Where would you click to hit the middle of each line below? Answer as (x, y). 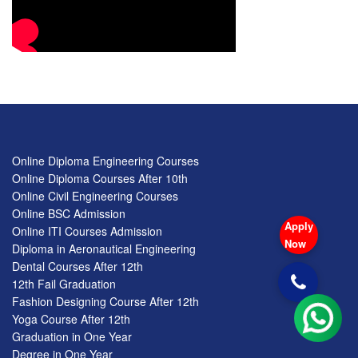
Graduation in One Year (72, 336)
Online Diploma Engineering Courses (105, 160)
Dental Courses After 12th (78, 266)
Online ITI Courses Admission (87, 231)
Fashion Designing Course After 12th (105, 301)
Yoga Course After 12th (71, 318)
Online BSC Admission (69, 213)
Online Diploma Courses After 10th (100, 178)
